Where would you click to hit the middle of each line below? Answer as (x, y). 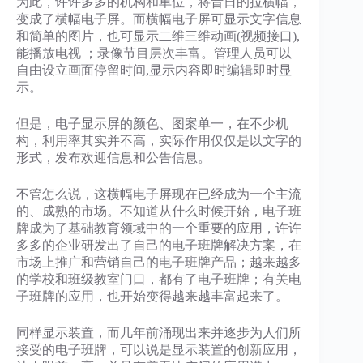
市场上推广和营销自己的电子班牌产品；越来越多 (159, 262)
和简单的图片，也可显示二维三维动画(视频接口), (158, 36)
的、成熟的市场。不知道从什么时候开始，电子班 (159, 211)
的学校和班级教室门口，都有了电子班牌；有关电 (159, 279)
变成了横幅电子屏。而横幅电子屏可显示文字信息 (159, 19)
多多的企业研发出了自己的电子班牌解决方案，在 (159, 245)
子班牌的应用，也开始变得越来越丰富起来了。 (152, 296)
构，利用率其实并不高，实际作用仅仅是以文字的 (159, 141)
